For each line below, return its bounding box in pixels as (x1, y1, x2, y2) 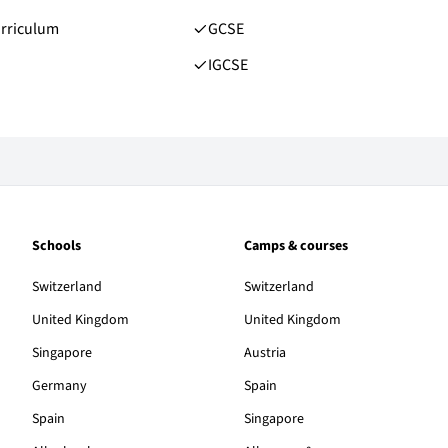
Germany (32, 376, 87, 397)
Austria (244, 343, 286, 364)
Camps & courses (244, 236, 348, 257)
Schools (32, 236, 81, 257)
